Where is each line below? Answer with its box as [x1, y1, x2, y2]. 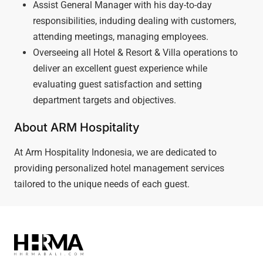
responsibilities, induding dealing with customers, [33, 15, 236, 26]
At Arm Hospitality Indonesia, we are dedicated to [14, 146, 217, 158]
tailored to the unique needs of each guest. [14, 178, 190, 190]
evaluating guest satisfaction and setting [33, 78, 202, 90]
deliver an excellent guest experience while [33, 62, 207, 74]
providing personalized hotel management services [14, 162, 224, 174]
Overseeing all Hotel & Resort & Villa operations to [33, 46, 238, 58]
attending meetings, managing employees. [33, 31, 208, 42]
